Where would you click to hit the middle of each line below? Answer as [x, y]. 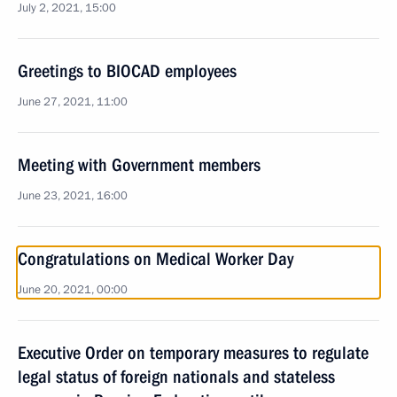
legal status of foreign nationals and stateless [176, 377]
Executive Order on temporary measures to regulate [193, 353]
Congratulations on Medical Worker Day [156, 259]
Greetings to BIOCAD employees [127, 71]
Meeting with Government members [139, 165]
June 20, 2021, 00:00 [73, 290]
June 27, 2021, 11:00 [73, 102]
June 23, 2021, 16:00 [73, 196]
